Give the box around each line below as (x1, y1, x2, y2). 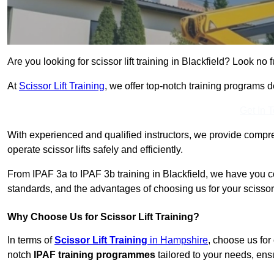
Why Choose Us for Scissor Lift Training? (7, 212, 199, 223)
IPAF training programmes (34, 250, 155, 261)
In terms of (7, 235, 54, 246)
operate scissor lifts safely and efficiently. (7, 144, 183, 155)
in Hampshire (147, 235, 208, 246)
